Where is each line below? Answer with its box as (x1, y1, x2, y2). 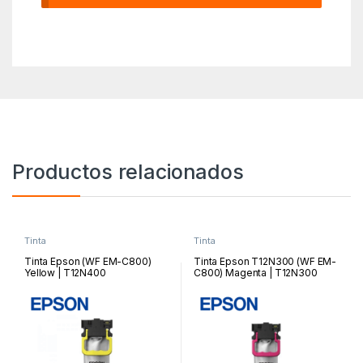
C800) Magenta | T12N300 (193, 266, 318, 279)
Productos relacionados (12, 160, 244, 185)
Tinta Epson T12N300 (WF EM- (193, 254, 337, 267)
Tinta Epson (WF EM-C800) (23, 254, 152, 267)
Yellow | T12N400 (23, 266, 106, 279)
